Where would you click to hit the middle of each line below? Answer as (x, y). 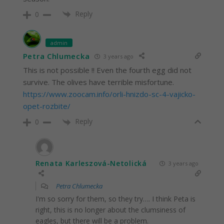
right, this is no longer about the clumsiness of (110, 209)
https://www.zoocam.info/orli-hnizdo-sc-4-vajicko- (109, 94)
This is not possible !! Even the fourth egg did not (107, 70)
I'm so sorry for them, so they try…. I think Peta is (115, 198)
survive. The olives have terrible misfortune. (98, 82)
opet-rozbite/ (46, 106)
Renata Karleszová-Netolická (91, 163)
